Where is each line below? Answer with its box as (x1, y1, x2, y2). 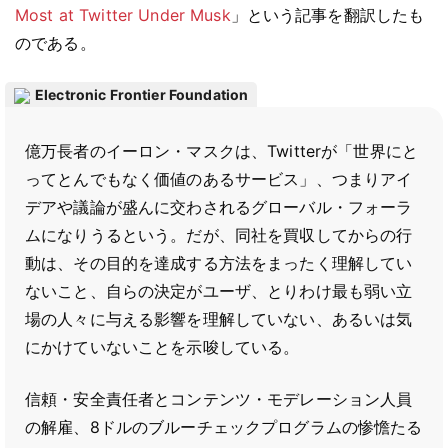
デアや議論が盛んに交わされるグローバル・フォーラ (25, 197, 413, 217)
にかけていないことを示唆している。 (25, 337, 300, 357)
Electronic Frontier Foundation (35, 86, 249, 103)
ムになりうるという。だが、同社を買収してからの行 (25, 225, 413, 245)
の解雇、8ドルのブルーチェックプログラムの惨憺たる (25, 417, 423, 437)
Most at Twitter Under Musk (15, 5, 231, 25)
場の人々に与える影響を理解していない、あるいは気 (25, 309, 413, 329)
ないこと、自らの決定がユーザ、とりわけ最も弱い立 (25, 281, 413, 301)
